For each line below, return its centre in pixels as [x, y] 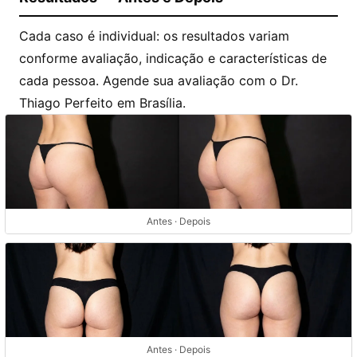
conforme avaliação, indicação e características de [173, 59]
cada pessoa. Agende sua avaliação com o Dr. [159, 81]
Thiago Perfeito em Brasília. [102, 103]
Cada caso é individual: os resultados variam [154, 36]
